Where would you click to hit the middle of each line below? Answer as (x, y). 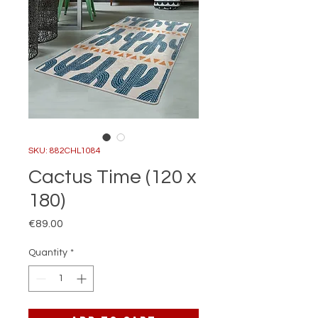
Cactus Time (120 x (113, 177)
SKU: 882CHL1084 (65, 151)
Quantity (48, 253)
